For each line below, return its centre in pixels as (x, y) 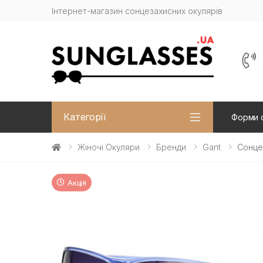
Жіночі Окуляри (109, 147)
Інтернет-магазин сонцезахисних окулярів (137, 11)
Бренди (171, 147)
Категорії (85, 117)
